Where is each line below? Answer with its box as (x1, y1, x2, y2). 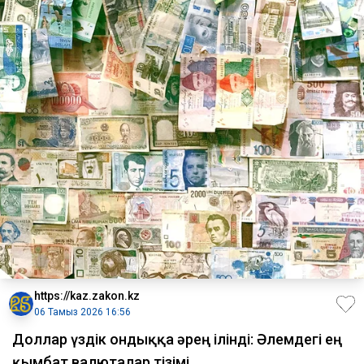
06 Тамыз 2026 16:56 (34, 306, 131, 318)
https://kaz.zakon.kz (34, 289, 140, 303)
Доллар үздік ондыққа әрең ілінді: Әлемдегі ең (12, 331, 342, 349)
